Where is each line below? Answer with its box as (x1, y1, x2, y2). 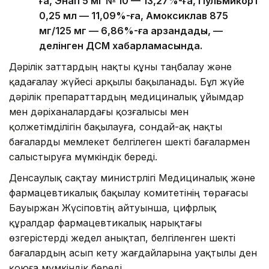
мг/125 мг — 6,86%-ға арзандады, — (39, 25, 223, 37)
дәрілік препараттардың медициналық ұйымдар (9, 91, 244, 103)
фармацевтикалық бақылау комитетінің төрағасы (9, 187, 248, 199)
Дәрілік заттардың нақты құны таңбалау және (9, 61, 232, 73)
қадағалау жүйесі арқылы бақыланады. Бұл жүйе (9, 76, 244, 88)
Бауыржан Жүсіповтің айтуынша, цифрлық (9, 202, 216, 214)
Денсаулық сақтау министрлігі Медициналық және (9, 172, 255, 184)
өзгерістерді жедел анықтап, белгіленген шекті (9, 232, 235, 244)
